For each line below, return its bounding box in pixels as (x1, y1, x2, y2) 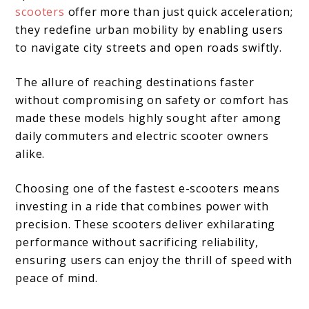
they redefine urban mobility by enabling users (15, 21, 284, 37)
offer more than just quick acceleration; (68, 3, 293, 19)
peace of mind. (15, 270, 98, 286)
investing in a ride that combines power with (15, 198, 269, 214)
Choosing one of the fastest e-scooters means (15, 180, 280, 196)
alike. (15, 146, 46, 161)
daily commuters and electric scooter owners (15, 128, 269, 143)
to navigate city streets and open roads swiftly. (15, 39, 282, 55)
